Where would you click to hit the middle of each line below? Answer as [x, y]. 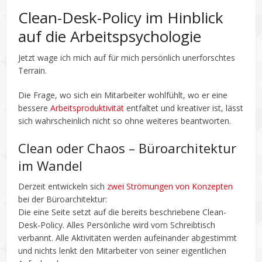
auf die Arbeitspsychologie [110, 36]
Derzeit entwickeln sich [63, 186]
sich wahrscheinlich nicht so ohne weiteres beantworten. [125, 120]
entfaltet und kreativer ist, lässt [184, 108]
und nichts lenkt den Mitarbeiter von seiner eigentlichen [123, 250]
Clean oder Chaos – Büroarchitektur [127, 148]
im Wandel [51, 165]
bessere [35, 108]
